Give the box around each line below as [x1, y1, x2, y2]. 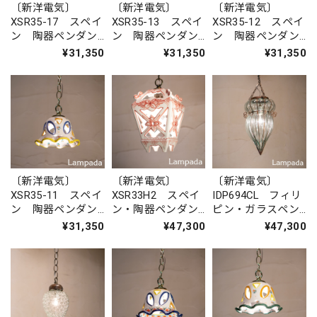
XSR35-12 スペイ [212, 15, 304, 28]
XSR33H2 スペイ [111, 189, 200, 202]
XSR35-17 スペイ [11, 15, 102, 28]
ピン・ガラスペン [212, 203, 299, 217]
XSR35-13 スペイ [111, 15, 203, 28]
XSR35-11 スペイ [11, 189, 102, 202]
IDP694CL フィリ [212, 189, 302, 202]
